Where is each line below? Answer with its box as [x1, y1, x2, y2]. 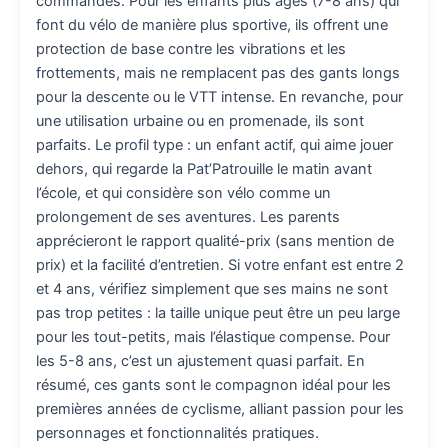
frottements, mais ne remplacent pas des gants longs [36, 64, 400, 83]
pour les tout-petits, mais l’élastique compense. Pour [36, 328, 390, 347]
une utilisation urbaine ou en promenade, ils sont [36, 112, 364, 131]
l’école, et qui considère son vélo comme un [36, 184, 331, 203]
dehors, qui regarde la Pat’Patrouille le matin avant [36, 160, 372, 179]
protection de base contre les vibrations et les [36, 40, 346, 59]
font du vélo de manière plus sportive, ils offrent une [36, 16, 388, 35]
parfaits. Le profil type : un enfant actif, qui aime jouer [36, 136, 393, 155]
